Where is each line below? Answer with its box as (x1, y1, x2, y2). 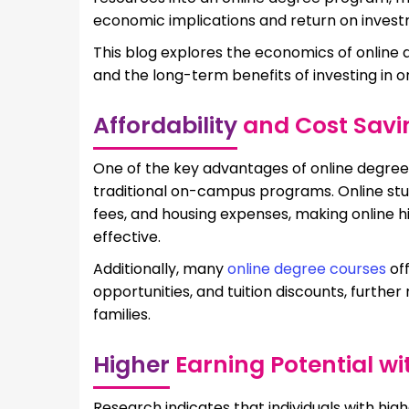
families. (93, 303, 151, 325)
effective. (93, 225, 161, 247)
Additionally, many (93, 257, 227, 279)
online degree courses (227, 257, 386, 279)
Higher (93, 348, 170, 381)
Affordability (93, 109, 237, 142)
